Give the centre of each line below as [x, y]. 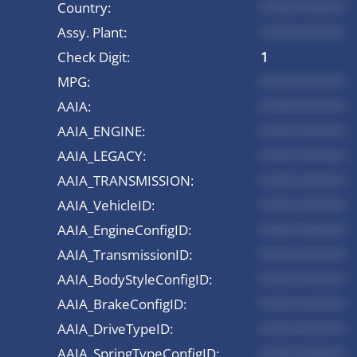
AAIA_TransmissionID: [125, 254]
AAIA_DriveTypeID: [115, 328]
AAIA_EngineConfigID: [124, 229]
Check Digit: [94, 57]
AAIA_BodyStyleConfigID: [135, 279]
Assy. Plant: [92, 32]
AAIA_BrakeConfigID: [122, 304]
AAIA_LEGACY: [102, 155]
